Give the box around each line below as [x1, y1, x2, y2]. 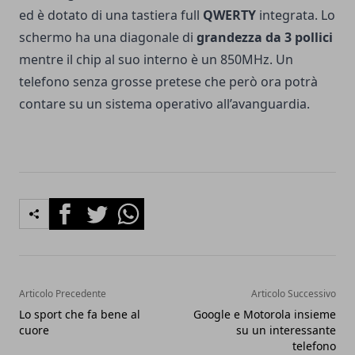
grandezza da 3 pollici [197, 28, 333, 46]
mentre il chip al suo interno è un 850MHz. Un [19, 50, 293, 68]
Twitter [80, 197, 123, 216]
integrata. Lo [256, 6, 335, 24]
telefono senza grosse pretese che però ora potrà [19, 72, 318, 90]
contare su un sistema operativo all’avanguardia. [19, 94, 310, 113]
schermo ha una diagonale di [19, 28, 197, 46]
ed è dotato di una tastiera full [19, 6, 203, 24]
